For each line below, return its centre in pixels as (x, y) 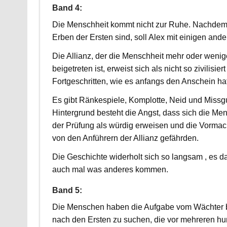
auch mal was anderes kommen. (110, 170)
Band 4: (67, 8)
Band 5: (67, 190)
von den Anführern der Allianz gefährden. (125, 138)
